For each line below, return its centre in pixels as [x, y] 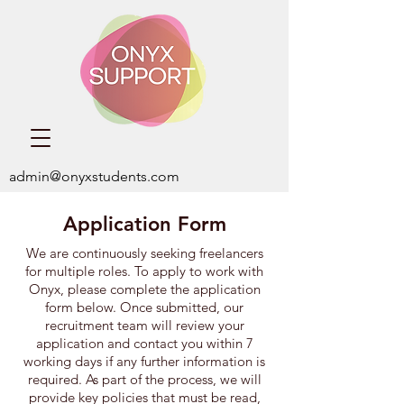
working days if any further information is [144, 361]
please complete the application [164, 289]
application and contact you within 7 [144, 343]
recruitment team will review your [144, 325]
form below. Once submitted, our [144, 307]
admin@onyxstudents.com [94, 176]
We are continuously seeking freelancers [144, 253]
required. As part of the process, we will [144, 379]
